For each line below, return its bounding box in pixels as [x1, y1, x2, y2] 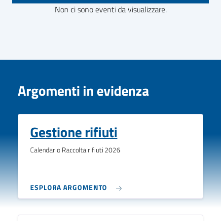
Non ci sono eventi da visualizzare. [54, 3, 167, 15]
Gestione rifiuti [30, 121, 117, 143]
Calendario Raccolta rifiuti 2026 [30, 144, 120, 155]
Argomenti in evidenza [18, 79, 149, 101]
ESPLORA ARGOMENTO [30, 182, 108, 193]
